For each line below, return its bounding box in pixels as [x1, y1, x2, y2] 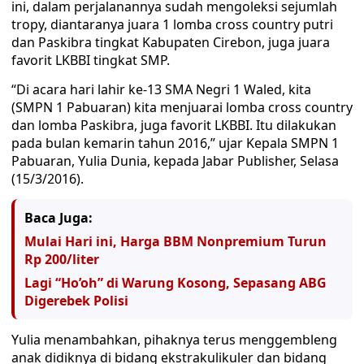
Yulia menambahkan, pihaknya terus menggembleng [11, 331, 337, 349]
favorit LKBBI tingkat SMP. [11, 51, 170, 69]
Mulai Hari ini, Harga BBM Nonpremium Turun [24, 232, 327, 250]
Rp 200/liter [24, 250, 99, 268]
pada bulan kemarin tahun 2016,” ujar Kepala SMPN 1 [11, 134, 339, 152]
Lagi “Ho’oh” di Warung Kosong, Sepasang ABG [24, 274, 327, 292]
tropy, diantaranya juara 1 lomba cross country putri [11, 15, 333, 33]
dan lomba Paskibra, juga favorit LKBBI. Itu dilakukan [11, 116, 336, 134]
